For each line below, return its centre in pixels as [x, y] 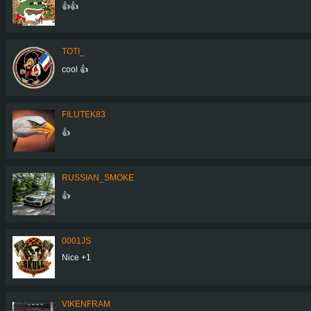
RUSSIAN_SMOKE [98, 177]
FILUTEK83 [84, 114]
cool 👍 [75, 69]
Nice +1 [76, 257]
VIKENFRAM [86, 304]
